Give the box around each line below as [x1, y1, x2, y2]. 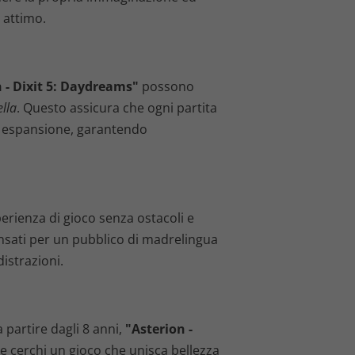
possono [138, 77, 194, 95]
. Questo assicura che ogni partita [16, 98, 217, 116]
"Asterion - [124, 319, 193, 338]
